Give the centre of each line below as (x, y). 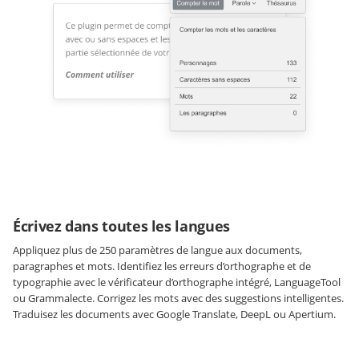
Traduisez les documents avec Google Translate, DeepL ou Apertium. (174, 315)
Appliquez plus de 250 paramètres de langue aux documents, (157, 250)
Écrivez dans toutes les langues (121, 226)
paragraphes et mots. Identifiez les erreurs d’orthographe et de (162, 266)
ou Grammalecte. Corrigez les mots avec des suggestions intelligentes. (178, 298)
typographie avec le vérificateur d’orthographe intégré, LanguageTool (177, 282)
